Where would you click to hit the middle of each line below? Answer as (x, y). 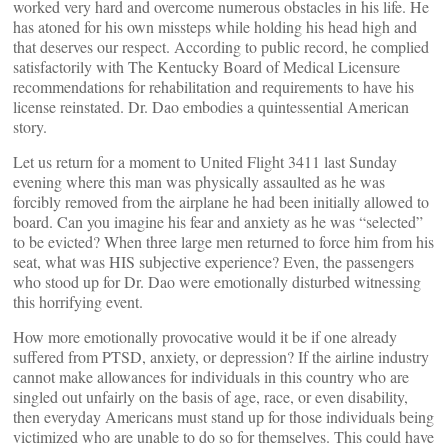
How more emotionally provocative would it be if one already (205, 336)
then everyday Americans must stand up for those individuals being (223, 416)
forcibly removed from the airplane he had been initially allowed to (221, 201)
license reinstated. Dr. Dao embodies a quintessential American (211, 106)
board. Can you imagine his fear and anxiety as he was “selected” (218, 221)
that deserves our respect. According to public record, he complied (221, 46)
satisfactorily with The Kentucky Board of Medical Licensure (206, 66)
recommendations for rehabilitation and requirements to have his (213, 86)
